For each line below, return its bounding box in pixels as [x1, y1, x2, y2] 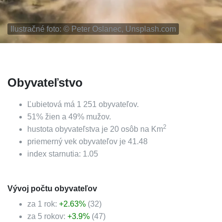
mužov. [84, 112, 111, 121]
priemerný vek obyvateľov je [27, 137, 128, 146]
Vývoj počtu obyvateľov [7, 184, 97, 193]
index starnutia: [27, 150, 83, 158]
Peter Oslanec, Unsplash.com [71, 25, 176, 33]
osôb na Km [119, 125, 163, 133]
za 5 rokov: [27, 212, 67, 221]
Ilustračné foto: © [10, 25, 71, 33]
